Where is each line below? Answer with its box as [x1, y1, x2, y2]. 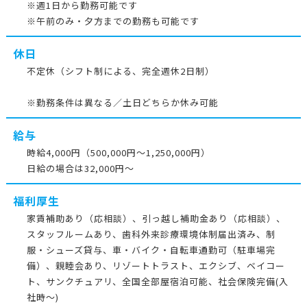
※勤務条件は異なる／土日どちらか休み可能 [26, 96, 219, 109]
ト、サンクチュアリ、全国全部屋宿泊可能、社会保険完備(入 [26, 275, 288, 288]
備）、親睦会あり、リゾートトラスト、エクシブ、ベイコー [26, 259, 285, 272]
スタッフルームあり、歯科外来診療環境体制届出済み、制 [26, 228, 275, 241]
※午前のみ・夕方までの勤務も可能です [26, 14, 199, 27]
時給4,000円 [26, 146, 81, 159]
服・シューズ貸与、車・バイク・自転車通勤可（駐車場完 [26, 243, 275, 256]
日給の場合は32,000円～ [26, 162, 134, 175]
